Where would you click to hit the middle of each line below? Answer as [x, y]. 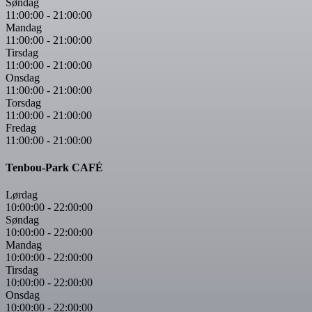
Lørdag [22, 195]
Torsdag [23, 102]
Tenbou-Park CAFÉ [54, 168]
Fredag [21, 127]
